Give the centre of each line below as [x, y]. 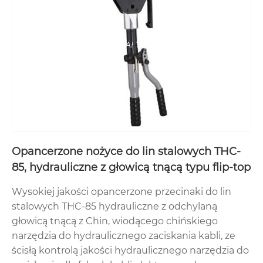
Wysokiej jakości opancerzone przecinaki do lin [122, 192]
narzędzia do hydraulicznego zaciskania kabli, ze [124, 236]
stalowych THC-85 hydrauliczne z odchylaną [114, 207]
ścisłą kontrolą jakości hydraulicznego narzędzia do [130, 251]
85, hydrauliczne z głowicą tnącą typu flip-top [131, 168]
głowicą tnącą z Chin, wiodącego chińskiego [115, 221]
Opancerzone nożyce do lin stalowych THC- [126, 152]
